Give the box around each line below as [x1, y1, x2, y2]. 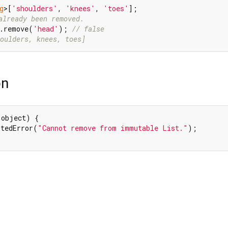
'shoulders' [12, 3, 58, 13]
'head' [33, 23, 59, 34]
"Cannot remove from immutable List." [38, 123, 188, 133]
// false [72, 23, 104, 34]
